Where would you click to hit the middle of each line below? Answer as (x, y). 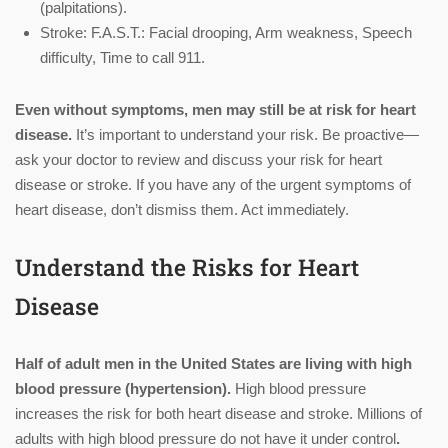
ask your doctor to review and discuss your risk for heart (198, 160)
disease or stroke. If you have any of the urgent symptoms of (213, 185)
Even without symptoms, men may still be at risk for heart (215, 110)
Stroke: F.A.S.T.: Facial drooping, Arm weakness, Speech (226, 33)
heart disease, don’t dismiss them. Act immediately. (182, 210)
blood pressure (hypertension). (125, 389)
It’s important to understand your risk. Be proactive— (245, 135)
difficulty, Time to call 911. (122, 58)
